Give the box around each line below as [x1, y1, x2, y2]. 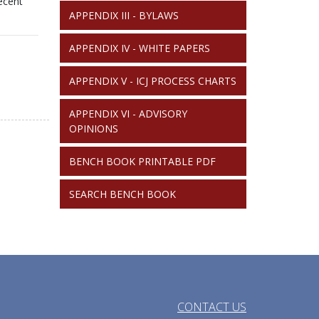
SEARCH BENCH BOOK [68, 187, 176, 201]
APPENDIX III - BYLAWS [68, 8, 179, 22]
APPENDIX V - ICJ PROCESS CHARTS [68, 73, 236, 88]
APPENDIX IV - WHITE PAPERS [68, 41, 210, 55]
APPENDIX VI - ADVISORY [68, 106, 187, 120]
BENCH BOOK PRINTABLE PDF [68, 154, 216, 168]
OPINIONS [68, 121, 118, 135]
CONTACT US [177, 298, 246, 315]
